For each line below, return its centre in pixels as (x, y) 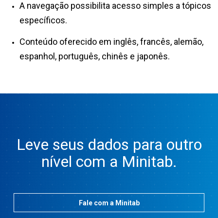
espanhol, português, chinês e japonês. (96, 56)
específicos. (44, 20)
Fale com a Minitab (109, 203)
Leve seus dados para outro (109, 145)
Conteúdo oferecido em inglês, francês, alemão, (111, 41)
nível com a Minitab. (109, 162)
